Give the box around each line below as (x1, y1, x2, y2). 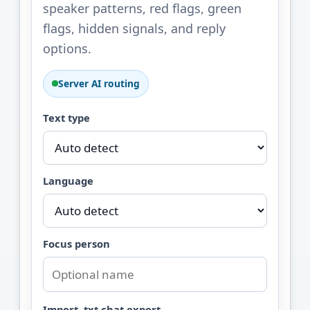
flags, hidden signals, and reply (43, 19, 226, 37)
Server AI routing (58, 76, 140, 90)
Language (43, 173, 93, 188)
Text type (43, 110, 90, 125)
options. (43, 39, 91, 57)
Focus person (43, 236, 110, 250)
